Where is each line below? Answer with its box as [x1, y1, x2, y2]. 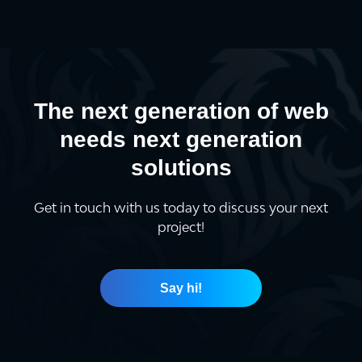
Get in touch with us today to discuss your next [34, 200, 328, 216]
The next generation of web [33, 99, 329, 124]
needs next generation [60, 127, 302, 152]
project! [158, 219, 204, 235]
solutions [130, 155, 232, 180]
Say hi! [160, 281, 202, 295]
